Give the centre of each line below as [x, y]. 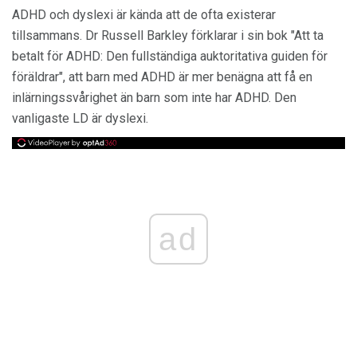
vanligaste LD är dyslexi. [80, 118]
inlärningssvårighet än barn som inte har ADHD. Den [154, 98]
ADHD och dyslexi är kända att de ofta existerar [144, 15]
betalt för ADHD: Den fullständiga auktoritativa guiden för [170, 56]
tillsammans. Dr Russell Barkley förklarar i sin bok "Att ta [168, 35]
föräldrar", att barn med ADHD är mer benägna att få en [162, 77]
